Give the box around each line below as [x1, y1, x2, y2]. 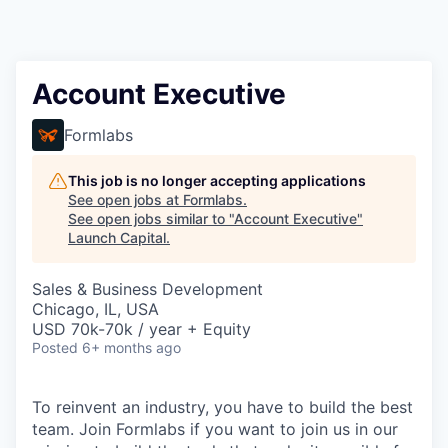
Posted [32, 339, 78, 356]
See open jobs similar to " [68, 210, 234, 227]
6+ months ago [82, 339, 181, 356]
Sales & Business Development [32, 279, 263, 299]
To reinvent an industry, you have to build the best [32, 397, 413, 417]
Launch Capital [68, 229, 166, 246]
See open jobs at [68, 191, 183, 208]
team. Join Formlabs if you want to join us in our [32, 419, 398, 439]
